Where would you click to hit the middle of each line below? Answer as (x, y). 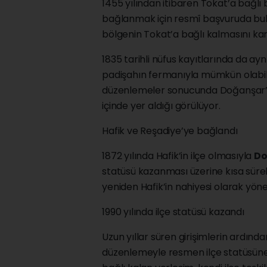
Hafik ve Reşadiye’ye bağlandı (170, 131)
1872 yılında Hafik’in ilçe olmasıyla (178, 156)
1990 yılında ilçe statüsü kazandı (173, 212)
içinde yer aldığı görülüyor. (161, 105)
